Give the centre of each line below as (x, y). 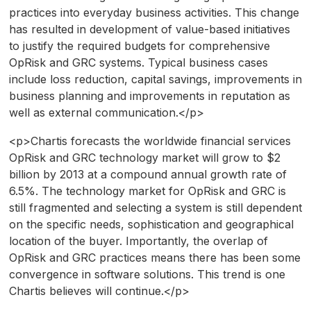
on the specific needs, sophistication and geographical (151, 225)
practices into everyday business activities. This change (154, 13)
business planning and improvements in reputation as (149, 96)
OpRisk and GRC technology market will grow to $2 (144, 158)
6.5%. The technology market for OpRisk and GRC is (147, 191)
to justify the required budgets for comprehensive (139, 46)
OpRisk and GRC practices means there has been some (154, 258)
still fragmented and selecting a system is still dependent (155, 208)
